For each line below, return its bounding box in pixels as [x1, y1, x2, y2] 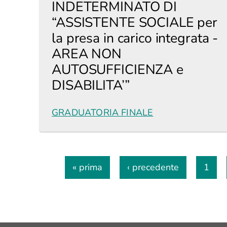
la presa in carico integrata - [52, 29, 218, 47]
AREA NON [52, 45, 122, 63]
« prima [72, 161, 102, 173]
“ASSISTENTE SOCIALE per [52, 13, 218, 31]
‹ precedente [127, 161, 179, 173]
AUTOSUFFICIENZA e [52, 60, 183, 79]
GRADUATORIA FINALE [52, 106, 154, 119]
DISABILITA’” [52, 76, 130, 94]
